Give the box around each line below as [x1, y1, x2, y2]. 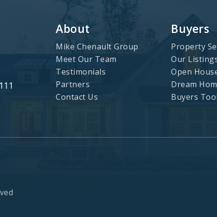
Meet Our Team [56, 53, 117, 64]
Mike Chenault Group [56, 41, 139, 52]
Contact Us [56, 91, 98, 102]
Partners [56, 78, 90, 90]
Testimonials [56, 66, 106, 77]
